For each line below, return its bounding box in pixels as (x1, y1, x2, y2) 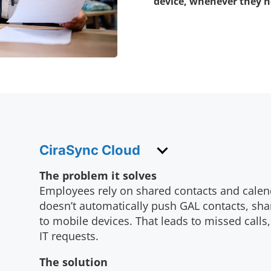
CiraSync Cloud (39, 142, 140, 158)
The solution (39, 255, 108, 270)
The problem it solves (39, 168, 157, 183)
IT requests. (39, 229, 99, 244)
